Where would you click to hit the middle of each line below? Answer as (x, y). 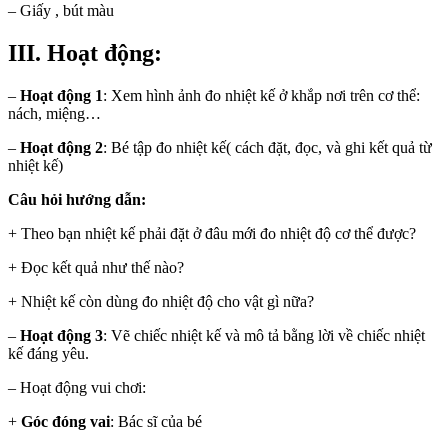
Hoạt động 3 (61, 335)
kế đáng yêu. (48, 353)
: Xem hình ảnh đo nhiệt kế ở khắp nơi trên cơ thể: (261, 95)
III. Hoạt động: (85, 52)
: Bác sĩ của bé (156, 421)
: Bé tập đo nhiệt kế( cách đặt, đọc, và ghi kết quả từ (267, 147)
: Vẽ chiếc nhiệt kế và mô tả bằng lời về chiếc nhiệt (264, 335)
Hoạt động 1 (61, 95)
